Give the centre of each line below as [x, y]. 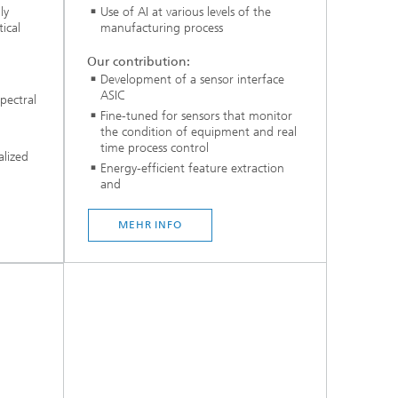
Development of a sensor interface [192, 79]
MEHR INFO [150, 225]
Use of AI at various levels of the [186, 12]
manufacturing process [162, 28]
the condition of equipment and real [199, 131]
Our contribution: [139, 61]
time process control [155, 147]
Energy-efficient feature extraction [192, 168]
